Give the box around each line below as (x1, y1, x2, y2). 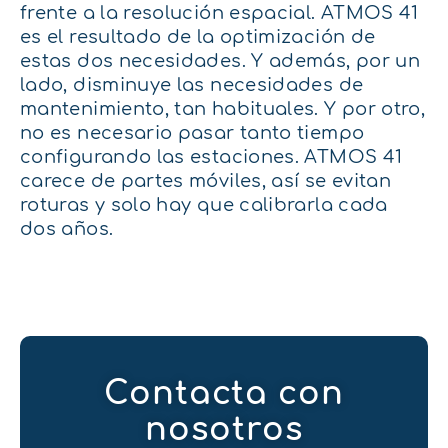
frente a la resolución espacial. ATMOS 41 (20, 3, 419, 24)
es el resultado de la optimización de (20, 27, 376, 48)
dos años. (20, 219, 114, 240)
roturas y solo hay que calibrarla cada (20, 195, 388, 216)
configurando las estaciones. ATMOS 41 (20, 147, 403, 168)
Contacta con (103, 375, 345, 411)
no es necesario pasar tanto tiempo (20, 123, 365, 144)
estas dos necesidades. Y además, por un (20, 51, 421, 72)
